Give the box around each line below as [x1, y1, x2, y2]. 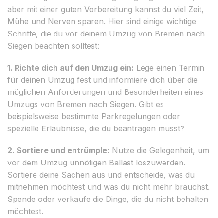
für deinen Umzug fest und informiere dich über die [7, 74, 198, 85]
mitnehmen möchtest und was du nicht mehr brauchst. [7, 182, 210, 192]
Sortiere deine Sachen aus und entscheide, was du [7, 169, 195, 180]
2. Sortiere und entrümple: [7, 145, 109, 155]
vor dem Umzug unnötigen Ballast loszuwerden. [7, 157, 185, 167]
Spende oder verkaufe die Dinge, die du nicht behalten [7, 194, 208, 204]
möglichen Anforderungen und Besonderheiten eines [7, 87, 203, 97]
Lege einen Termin [134, 62, 204, 73]
